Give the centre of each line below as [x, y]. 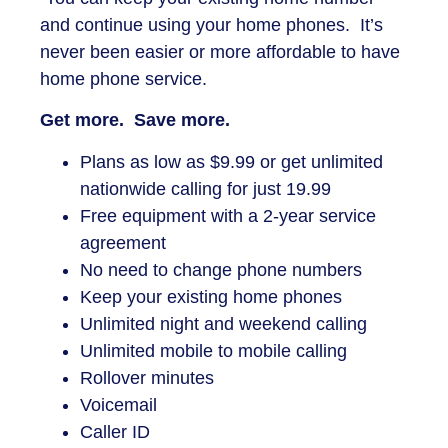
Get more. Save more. [135, 120]
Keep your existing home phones [211, 296]
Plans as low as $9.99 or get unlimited [231, 161]
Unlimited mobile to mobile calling [213, 350]
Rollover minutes [147, 377]
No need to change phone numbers [221, 269]
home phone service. [126, 78]
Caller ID [115, 431]
